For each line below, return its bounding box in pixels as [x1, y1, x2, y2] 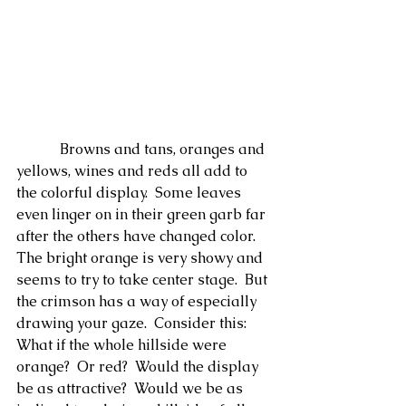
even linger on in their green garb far [16, 205, 269, 225]
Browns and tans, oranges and [16, 140, 60, 159]
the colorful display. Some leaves [16, 183, 245, 203]
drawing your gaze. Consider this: [16, 314, 250, 333]
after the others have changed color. [16, 227, 263, 246]
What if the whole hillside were [16, 335, 230, 355]
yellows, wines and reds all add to [16, 161, 251, 181]
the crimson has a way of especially [16, 292, 260, 312]
